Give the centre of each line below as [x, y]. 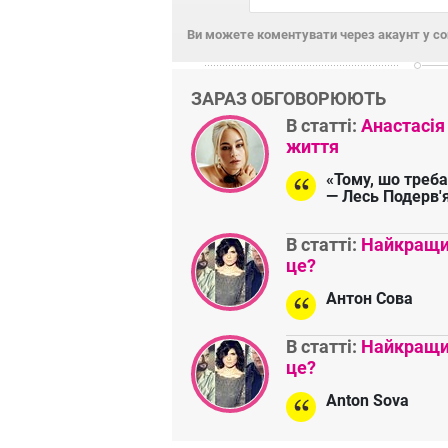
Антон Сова [369, 299]
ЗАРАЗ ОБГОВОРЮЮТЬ [288, 99]
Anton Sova [367, 401]
